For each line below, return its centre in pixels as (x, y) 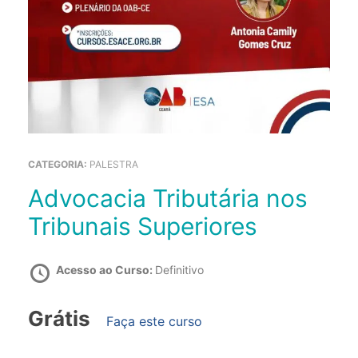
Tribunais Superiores (143, 227)
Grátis (59, 319)
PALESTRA (114, 165)
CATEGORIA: (59, 165)
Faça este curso (154, 322)
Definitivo (179, 270)
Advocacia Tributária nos (36, 199)
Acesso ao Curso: (105, 270)
